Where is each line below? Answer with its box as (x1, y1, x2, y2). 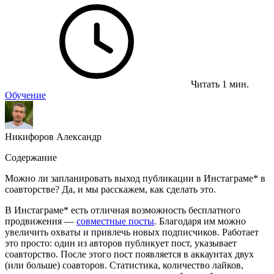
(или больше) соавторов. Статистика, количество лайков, (5, 260, 243, 270)
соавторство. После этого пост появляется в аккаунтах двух (5, 249, 254, 259)
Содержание (5, 152, 57, 163)
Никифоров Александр (5, 131, 102, 142)
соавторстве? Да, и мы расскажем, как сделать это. (5, 184, 216, 194)
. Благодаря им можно (154, 216, 246, 226)
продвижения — (5, 216, 76, 226)
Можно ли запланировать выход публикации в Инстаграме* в (5, 173, 265, 183)
